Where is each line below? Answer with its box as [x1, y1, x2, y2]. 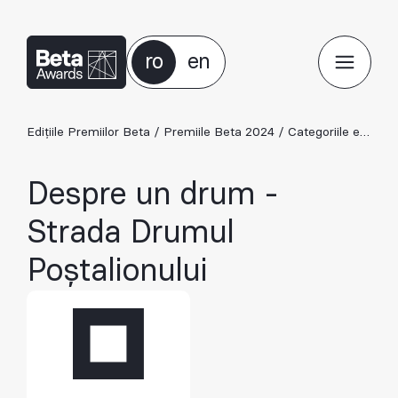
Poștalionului [27, 255, 207, 287]
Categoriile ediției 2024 [288, 126, 360, 139]
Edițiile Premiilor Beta [27, 126, 150, 139]
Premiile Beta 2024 [163, 126, 275, 139]
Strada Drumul [27, 217, 234, 249]
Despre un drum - [27, 179, 278, 211]
